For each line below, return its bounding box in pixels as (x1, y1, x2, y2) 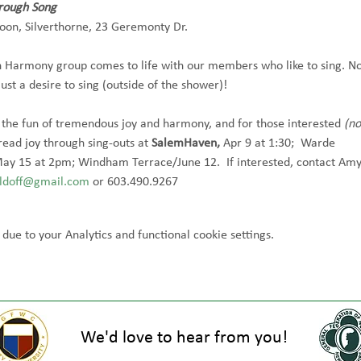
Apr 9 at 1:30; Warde (223, 137, 338, 150)
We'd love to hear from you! (81, 329, 288, 347)
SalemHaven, (151, 137, 223, 150)
